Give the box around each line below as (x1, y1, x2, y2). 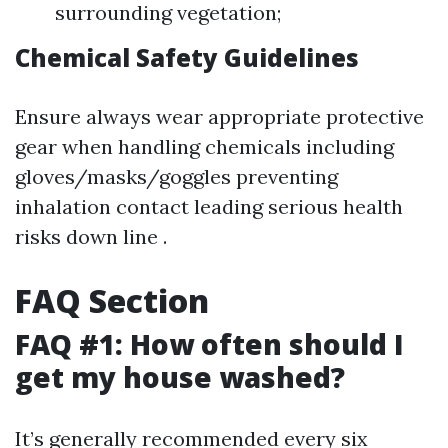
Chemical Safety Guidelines (15, 41, 359, 74)
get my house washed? (15, 358, 345, 396)
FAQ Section (15, 279, 209, 322)
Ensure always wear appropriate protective (15, 104, 424, 129)
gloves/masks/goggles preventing (15, 164, 338, 189)
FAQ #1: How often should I (15, 325, 404, 363)
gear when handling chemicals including (15, 134, 394, 159)
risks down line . (15, 224, 167, 249)
